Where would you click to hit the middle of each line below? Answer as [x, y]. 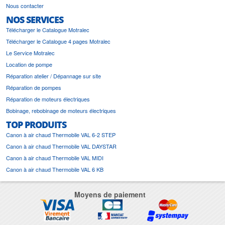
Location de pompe [29, 64]
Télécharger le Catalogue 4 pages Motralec [58, 41]
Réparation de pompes [34, 87]
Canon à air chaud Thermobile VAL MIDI [55, 157]
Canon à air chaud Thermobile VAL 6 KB [55, 169]
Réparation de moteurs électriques [48, 99]
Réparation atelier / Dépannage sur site [53, 76]
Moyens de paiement [110, 194]
